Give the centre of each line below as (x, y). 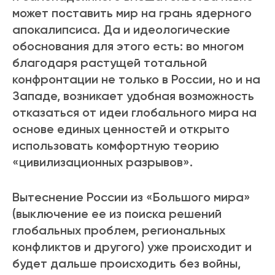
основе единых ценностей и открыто (121, 129)
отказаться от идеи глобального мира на (134, 113)
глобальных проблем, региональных (119, 230)
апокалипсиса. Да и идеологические (121, 30)
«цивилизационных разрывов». (103, 162)
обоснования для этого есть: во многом (128, 46)
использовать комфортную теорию (116, 146)
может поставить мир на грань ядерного (132, 13)
